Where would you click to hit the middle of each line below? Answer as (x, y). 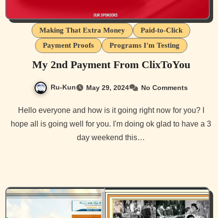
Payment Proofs (68, 45)
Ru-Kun (63, 87)
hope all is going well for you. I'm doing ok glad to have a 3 (111, 124)
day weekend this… (111, 137)
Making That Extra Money (82, 30)
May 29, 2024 (108, 87)
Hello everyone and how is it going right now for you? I (21, 110)
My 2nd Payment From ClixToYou (111, 64)
